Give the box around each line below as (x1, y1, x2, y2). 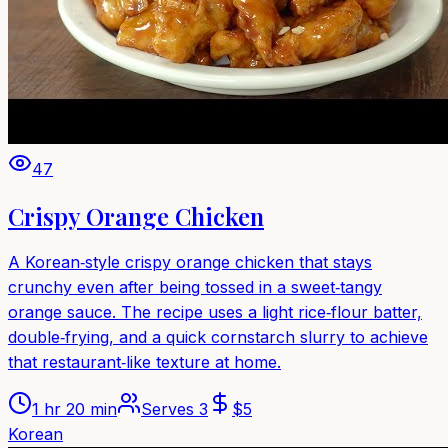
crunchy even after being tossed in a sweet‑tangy (8, 276, 382, 297)
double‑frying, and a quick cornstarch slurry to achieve (8, 326, 428, 347)
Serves (141, 398, 199, 419)
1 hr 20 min (32, 398, 117, 419)
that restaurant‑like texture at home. (8, 351, 281, 372)
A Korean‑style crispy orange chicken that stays (8, 251, 372, 272)
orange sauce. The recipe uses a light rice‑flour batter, (8, 301, 422, 322)
